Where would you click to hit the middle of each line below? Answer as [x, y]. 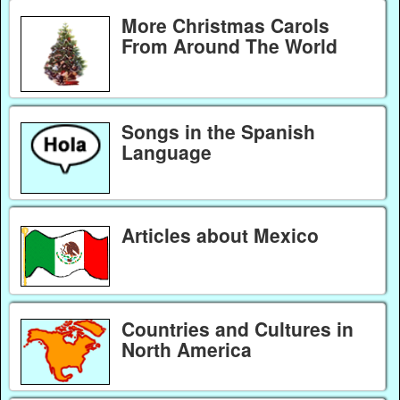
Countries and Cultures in [237, 328]
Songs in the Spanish [218, 132]
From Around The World [229, 45]
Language [166, 152]
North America [186, 349]
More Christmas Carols [225, 25]
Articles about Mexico [220, 235]
